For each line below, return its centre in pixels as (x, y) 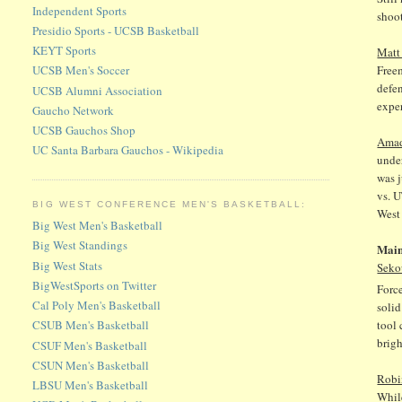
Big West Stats (68, 265)
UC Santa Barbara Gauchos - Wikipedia (128, 150)
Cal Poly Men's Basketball (97, 306)
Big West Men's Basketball (98, 226)
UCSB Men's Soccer (81, 70)
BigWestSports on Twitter (95, 285)
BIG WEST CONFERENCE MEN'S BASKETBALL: (170, 204)
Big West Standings (80, 245)
